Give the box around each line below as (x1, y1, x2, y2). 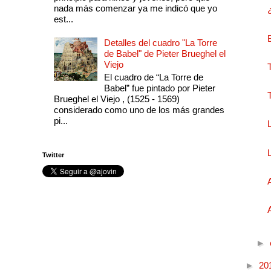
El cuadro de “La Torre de (103, 72, 203, 83)
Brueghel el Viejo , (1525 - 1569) (53, 94, 180, 105)
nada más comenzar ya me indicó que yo (53, 3, 217, 14)
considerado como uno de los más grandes (53, 105, 224, 116)
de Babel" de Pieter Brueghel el (103, 48, 226, 59)
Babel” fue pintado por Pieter (103, 83, 215, 94)
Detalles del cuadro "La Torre (103, 38, 217, 48)
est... (53, 14, 73, 25)
